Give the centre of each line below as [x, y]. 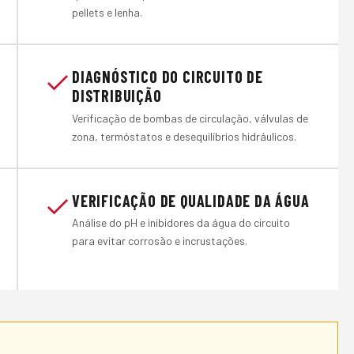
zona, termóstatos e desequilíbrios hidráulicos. [184, 136]
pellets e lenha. [107, 12]
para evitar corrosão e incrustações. [160, 241]
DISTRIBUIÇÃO [117, 95]
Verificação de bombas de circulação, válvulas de [190, 118]
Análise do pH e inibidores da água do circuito [181, 223]
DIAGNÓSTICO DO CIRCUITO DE [168, 76]
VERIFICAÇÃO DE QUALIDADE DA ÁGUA [191, 200]
